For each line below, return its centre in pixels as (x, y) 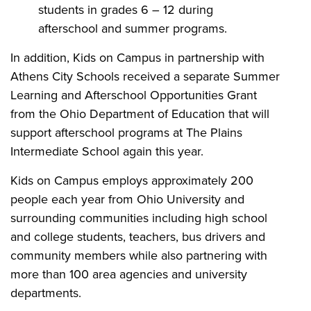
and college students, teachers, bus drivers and (138, 236)
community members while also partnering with (139, 255)
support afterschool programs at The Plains (126, 132)
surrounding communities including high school (139, 218)
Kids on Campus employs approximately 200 (132, 180)
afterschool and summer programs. (133, 28)
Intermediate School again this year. (107, 151)
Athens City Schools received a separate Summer (145, 76)
